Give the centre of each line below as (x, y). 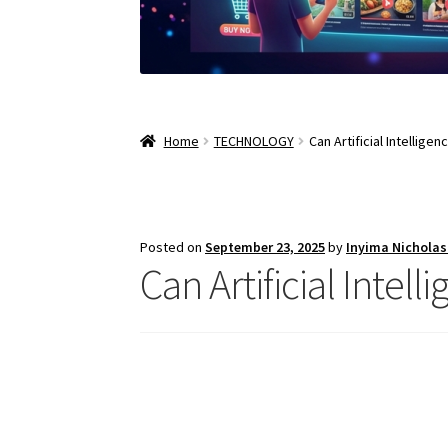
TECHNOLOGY (253, 141)
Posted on (173, 247)
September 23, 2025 (265, 247)
